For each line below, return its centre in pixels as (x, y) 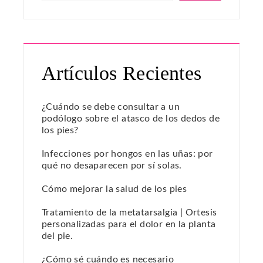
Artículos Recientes (122, 73)
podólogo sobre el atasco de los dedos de (131, 119)
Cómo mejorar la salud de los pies (114, 189)
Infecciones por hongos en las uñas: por (127, 154)
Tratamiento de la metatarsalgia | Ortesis (129, 213)
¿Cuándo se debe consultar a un (111, 107)
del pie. (58, 236)
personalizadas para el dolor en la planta (129, 225)
